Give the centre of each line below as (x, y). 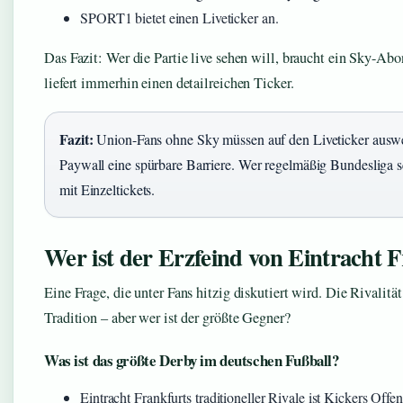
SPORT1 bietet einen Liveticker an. (179, 18)
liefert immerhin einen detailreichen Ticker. (169, 83)
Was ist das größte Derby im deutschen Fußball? (192, 361)
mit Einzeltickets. (107, 190)
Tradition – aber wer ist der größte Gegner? (167, 318)
